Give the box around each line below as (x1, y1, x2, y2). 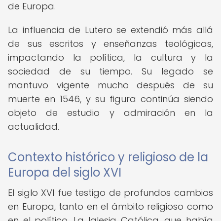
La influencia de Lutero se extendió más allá (8, 24, 213, 36)
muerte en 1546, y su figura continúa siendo (8, 93, 213, 105)
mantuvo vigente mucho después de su (8, 79, 213, 91)
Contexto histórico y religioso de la (8, 149, 208, 165)
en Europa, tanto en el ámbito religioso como (8, 200, 213, 213)
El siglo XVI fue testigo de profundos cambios (8, 186, 213, 199)
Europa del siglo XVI (8, 164, 121, 181)
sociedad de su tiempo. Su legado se (8, 65, 213, 77)
